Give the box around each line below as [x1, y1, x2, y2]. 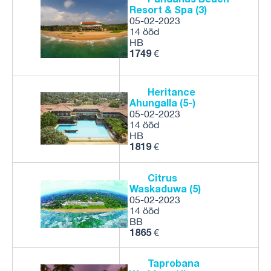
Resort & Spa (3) [129, 4, 207, 15]
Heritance [148, 86, 195, 97]
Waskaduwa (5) [129, 183, 201, 194]
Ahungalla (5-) [129, 97, 195, 108]
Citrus [148, 172, 177, 183]
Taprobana [148, 257, 200, 269]
